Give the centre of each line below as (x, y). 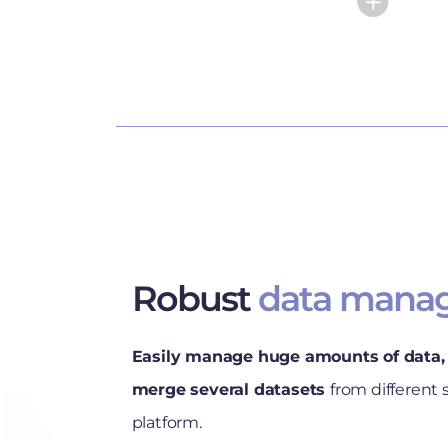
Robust (190, 298)
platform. (166, 422)
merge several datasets (230, 389)
